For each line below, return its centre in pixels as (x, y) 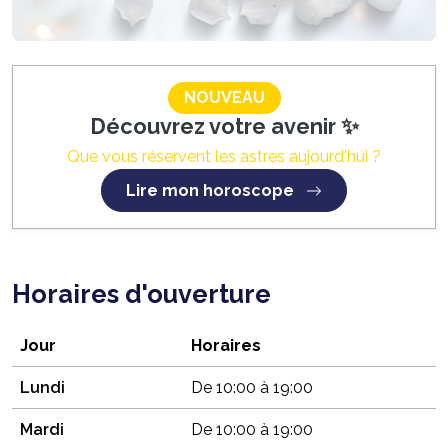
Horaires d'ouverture (141, 293)
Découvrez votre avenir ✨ (224, 126)
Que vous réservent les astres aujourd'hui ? (224, 156)
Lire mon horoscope (212, 190)
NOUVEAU (224, 97)
